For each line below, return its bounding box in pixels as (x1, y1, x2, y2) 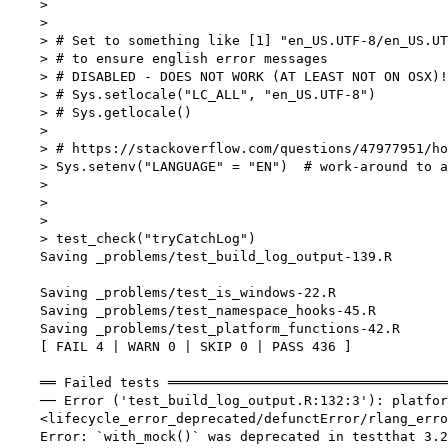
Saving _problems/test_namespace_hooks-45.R (8, 303, 376, 319)
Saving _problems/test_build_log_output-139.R (8, 249, 392, 265)
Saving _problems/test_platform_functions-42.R (8, 321, 400, 337)
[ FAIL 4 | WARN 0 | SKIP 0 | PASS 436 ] (8, 339, 352, 355)
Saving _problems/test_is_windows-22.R (8, 285, 336, 301)
